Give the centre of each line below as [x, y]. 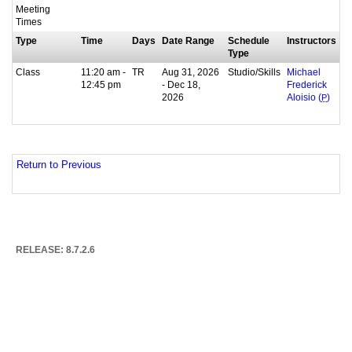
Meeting [33, 9]
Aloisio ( [304, 98]
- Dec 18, [181, 85]
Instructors [312, 41]
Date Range [188, 41]
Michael [304, 73]
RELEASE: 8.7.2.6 [55, 250]
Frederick [307, 85]
